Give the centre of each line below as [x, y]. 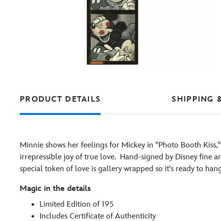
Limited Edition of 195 [76, 204]
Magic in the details [55, 189]
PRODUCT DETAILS [60, 99]
